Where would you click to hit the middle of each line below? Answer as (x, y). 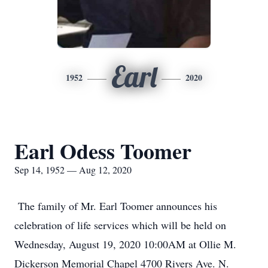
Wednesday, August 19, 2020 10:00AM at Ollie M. (125, 244)
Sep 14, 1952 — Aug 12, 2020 (73, 170)
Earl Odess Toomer (103, 151)
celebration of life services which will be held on (120, 225)
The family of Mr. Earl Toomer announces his (116, 206)
